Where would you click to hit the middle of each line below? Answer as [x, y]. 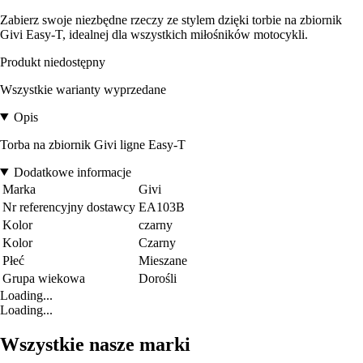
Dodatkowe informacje [72, 172]
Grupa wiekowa [44, 278]
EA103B [162, 207]
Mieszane [163, 260]
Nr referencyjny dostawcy [69, 207]
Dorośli [158, 278]
